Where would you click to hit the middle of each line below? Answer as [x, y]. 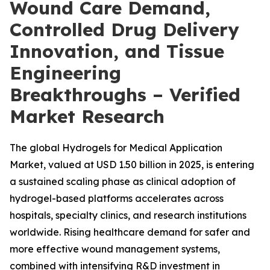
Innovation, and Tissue [117, 51]
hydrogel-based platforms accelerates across [117, 198]
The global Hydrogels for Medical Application [116, 148]
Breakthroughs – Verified [125, 95]
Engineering [65, 73]
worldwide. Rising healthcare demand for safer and [130, 232]
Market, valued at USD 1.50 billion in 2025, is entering [132, 165]
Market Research [87, 116]
